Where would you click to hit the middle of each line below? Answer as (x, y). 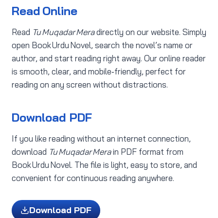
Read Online (45, 11)
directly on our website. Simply (150, 32)
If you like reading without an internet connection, (101, 139)
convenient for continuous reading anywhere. (93, 178)
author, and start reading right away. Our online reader (109, 58)
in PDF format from (147, 152)
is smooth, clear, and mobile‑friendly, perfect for (99, 72)
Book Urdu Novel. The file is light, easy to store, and (104, 165)
